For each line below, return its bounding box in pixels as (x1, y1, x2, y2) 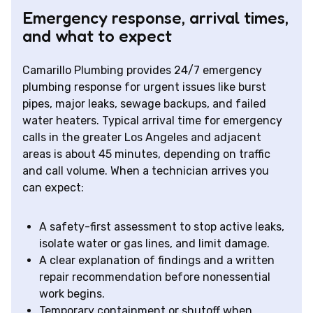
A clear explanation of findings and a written (39, 254, 275, 268)
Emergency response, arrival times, (22, 8, 289, 29)
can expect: (22, 181, 84, 195)
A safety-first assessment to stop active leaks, (39, 220, 284, 234)
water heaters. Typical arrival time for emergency (22, 114, 282, 128)
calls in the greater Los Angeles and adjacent (22, 131, 261, 145)
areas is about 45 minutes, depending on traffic (22, 147, 270, 161)
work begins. (39, 287, 105, 301)
